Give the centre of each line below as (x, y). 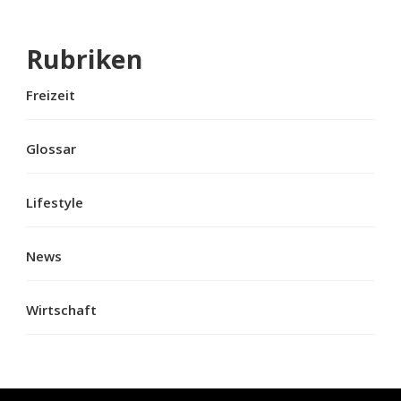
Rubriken (84, 59)
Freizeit (51, 94)
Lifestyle (55, 202)
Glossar (51, 148)
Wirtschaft (61, 309)
